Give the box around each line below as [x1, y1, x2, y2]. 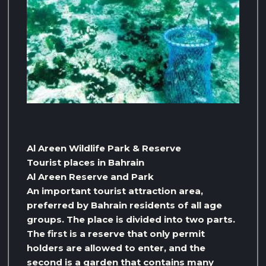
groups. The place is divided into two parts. [27, 214, 235, 226]
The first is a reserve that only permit [27, 228, 205, 240]
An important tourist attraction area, [27, 185, 203, 197]
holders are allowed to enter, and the [27, 242, 205, 254]
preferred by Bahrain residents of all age [27, 199, 222, 211]
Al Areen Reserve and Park [27, 171, 154, 183]
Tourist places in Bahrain [27, 157, 144, 169]
